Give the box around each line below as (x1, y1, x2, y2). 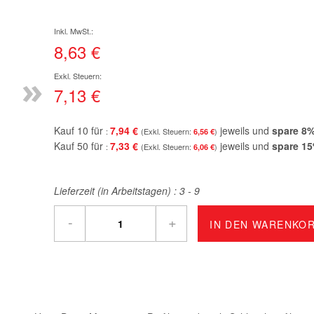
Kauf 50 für (54, 139, 106, 153)
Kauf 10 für (54, 123, 106, 137)
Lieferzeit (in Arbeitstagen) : (54, 184, 179, 198)
